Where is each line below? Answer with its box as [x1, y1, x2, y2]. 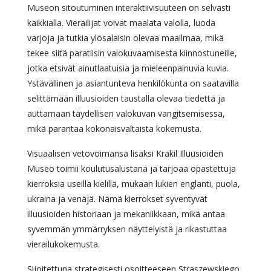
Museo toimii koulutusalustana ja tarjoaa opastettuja [27, 163, 236, 175]
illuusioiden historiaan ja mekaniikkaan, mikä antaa [27, 208, 225, 220]
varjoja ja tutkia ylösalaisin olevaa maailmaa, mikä [27, 32, 224, 44]
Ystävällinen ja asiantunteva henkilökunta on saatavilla [27, 77, 239, 90]
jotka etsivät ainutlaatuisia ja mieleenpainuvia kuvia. [27, 62, 229, 74]
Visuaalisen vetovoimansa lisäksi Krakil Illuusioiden [27, 148, 223, 160]
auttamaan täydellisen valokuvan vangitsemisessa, [27, 108, 225, 120]
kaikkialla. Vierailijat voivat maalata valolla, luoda [27, 17, 215, 29]
